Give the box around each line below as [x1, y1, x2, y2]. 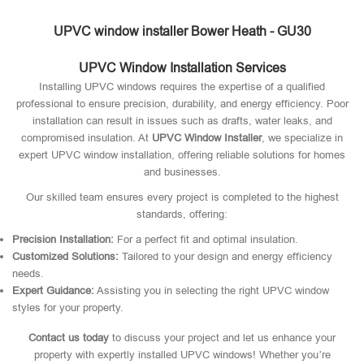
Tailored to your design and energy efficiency [119, 250, 332, 262]
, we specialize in [262, 132, 343, 144]
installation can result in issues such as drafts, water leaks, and [32, 115, 332, 127]
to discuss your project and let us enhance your [109, 331, 336, 344]
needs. [12, 267, 44, 279]
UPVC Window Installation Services [78, 61, 286, 75]
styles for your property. [12, 301, 123, 314]
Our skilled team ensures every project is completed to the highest [25, 191, 339, 203]
